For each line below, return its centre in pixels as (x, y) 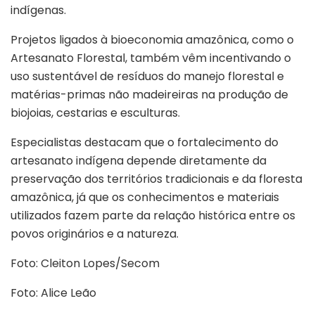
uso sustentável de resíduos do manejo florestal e (147, 77)
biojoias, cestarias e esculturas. (95, 113)
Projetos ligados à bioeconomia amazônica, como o (152, 40)
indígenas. (38, 11)
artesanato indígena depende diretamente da (139, 161)
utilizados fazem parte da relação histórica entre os (153, 216)
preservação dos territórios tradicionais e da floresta (156, 179)
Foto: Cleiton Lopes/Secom (85, 264)
